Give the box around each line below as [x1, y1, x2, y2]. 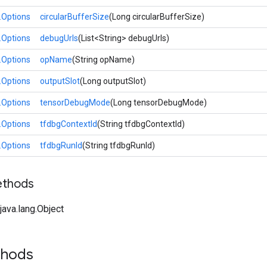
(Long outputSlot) [80, 76, 146, 86]
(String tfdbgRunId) [82, 141, 155, 150]
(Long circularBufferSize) [109, 12, 204, 21]
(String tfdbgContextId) [97, 119, 185, 129]
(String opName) [72, 55, 135, 64]
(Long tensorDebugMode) [110, 98, 207, 107]
